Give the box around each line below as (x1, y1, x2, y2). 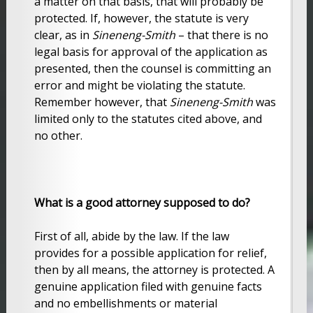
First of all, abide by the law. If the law (34, 228, 229, 244)
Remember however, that (34, 94, 170, 110)
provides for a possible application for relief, (34, 245, 267, 261)
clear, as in (34, 27, 92, 43)
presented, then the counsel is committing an (34, 60, 271, 76)
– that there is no (175, 27, 268, 43)
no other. (34, 127, 82, 143)
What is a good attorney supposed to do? (34, 194, 250, 210)
